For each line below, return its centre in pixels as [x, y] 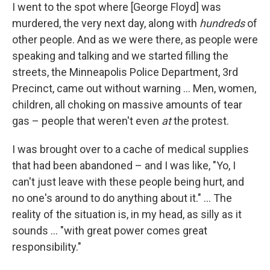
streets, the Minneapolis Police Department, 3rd [125, 72]
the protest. [200, 121]
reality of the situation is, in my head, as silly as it [127, 215]
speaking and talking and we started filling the [120, 56]
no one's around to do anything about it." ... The [122, 198]
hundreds [222, 24]
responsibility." [47, 247]
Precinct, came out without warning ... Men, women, [134, 89]
